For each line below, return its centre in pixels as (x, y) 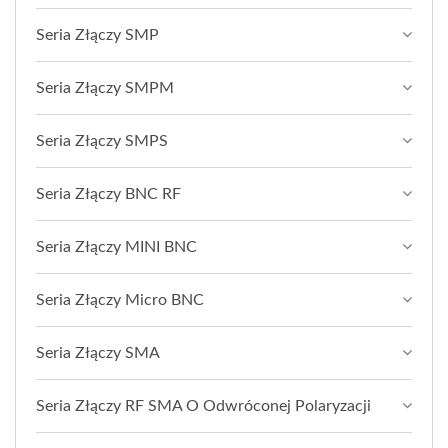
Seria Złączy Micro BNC (120, 300)
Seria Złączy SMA (98, 353)
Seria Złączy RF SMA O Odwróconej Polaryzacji (203, 406)
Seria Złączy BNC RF (108, 194)
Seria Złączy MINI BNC (116, 247)
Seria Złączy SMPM (105, 88)
